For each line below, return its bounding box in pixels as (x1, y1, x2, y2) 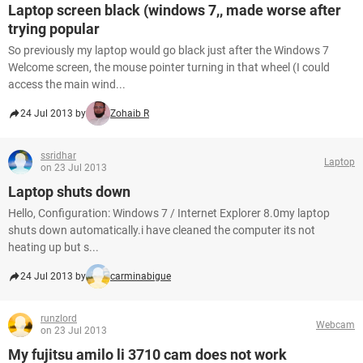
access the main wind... (8, 78, 126, 91)
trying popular (8, 20, 100, 37)
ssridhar (41, 150, 76, 161)
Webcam (316, 318, 355, 331)
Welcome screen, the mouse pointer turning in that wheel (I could (8, 61, 330, 74)
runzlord (41, 313, 77, 324)
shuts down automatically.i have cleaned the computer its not (8, 224, 315, 237)
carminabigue (110, 271, 171, 282)
